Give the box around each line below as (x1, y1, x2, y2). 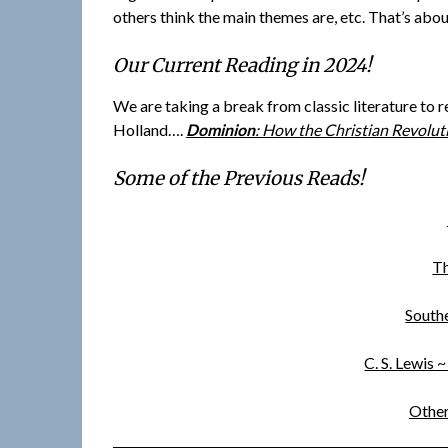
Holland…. (113, 120, 184, 140)
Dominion (186, 120, 256, 140)
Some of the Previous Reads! (113, 167, 365, 191)
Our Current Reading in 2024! (113, 54, 372, 78)
